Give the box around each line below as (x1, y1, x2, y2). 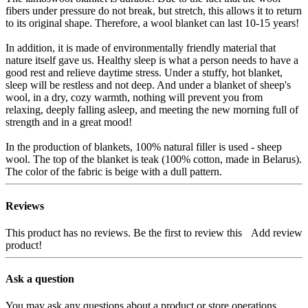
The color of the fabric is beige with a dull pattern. (5, 166, 222, 178)
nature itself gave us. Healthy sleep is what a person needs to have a (5, 54, 298, 67)
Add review (251, 226, 302, 239)
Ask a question (5, 273, 74, 285)
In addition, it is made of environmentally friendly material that (5, 42, 276, 54)
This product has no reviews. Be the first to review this (5, 226, 242, 239)
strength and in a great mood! (5, 116, 132, 129)
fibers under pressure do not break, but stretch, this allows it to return (5, 5, 302, 17)
